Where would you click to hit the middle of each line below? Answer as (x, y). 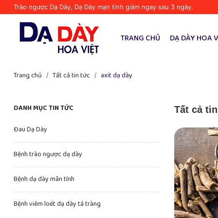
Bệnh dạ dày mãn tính (44, 179)
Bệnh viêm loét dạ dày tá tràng (57, 204)
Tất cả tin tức (72, 76)
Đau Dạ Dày (31, 130)
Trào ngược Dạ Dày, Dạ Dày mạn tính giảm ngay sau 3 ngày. (104, 7)
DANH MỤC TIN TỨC (44, 108)
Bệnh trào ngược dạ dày (48, 154)
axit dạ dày (117, 76)
